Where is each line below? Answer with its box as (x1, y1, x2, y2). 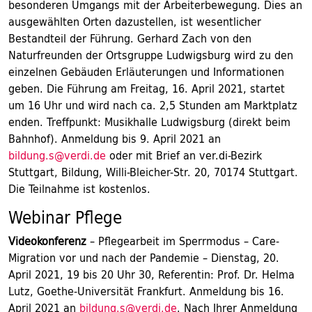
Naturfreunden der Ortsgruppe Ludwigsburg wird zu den (8, 45, 293, 65)
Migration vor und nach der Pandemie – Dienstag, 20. (8, 248, 279, 267)
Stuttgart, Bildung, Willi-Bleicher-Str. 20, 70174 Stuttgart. (8, 162, 298, 182)
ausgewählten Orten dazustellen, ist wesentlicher (8, 12, 261, 31)
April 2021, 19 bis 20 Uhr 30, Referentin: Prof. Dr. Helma (8, 265, 295, 284)
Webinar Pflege (8, 203, 122, 232)
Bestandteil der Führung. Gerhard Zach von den (8, 29, 251, 48)
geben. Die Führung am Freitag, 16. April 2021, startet (8, 79, 285, 98)
